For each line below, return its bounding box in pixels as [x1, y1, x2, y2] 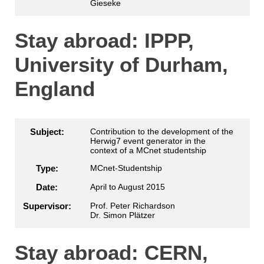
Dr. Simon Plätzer [90, 210, 155, 220]
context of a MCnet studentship [90, 145, 206, 155]
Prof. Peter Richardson [90, 200, 175, 210]
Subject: [29, 126, 64, 137]
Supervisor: [22, 200, 71, 211]
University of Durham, [14, 53, 228, 76]
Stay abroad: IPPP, [14, 29, 194, 52]
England [14, 77, 95, 100]
